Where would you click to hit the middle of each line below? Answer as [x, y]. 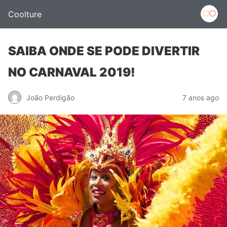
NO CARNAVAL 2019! [72, 72]
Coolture [25, 14]
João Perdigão [50, 97]
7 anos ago [201, 97]
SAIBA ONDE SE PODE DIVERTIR [104, 51]
